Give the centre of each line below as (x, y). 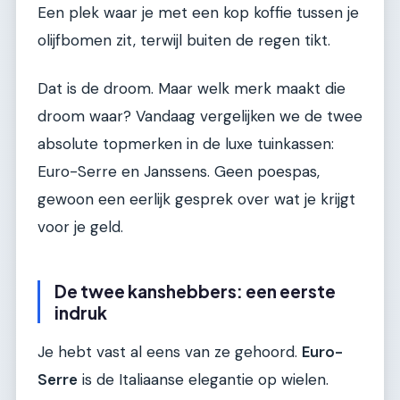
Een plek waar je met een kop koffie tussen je (198, 13)
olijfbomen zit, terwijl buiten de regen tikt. (184, 41)
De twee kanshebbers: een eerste (195, 291)
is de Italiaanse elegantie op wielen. (203, 380)
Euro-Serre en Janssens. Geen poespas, (179, 171)
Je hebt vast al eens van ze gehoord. (170, 352)
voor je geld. (80, 226)
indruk (81, 312)
